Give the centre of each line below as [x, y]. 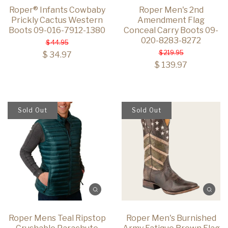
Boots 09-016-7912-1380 [57, 31]
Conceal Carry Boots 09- [171, 31]
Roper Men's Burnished [171, 218]
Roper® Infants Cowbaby [57, 10]
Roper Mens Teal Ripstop [57, 218]
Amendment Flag [171, 20]
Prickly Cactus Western [57, 20]
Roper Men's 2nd [171, 10]
